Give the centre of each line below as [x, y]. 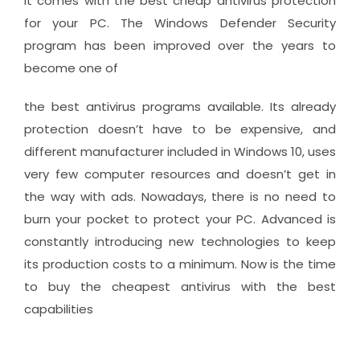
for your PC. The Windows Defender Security [180, 22]
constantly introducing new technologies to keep [180, 241]
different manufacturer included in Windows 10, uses [180, 151]
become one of [71, 67]
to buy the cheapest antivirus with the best [180, 286]
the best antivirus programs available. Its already [180, 106]
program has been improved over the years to [180, 45]
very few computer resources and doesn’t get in [180, 174]
